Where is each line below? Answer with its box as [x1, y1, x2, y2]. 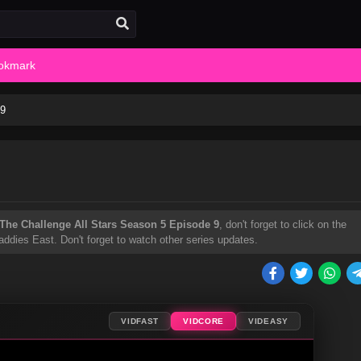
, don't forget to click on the [219, 218, 346, 230]
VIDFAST [121, 317, 160, 326]
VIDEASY [248, 317, 288, 326]
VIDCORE [183, 317, 225, 326]
